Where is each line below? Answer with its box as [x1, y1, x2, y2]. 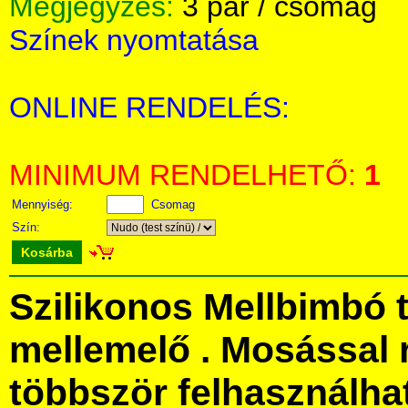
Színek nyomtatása [9, 24, 259, 56]
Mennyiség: [12, 198, 76, 211]
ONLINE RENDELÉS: [9, 91, 290, 124]
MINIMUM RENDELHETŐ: [9, 158, 364, 191]
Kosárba [21, 245, 73, 260]
